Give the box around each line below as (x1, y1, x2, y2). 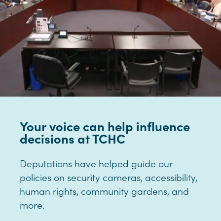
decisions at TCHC (20, 129, 125, 147)
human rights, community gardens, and (20, 184, 189, 197)
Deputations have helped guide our (20, 156, 172, 170)
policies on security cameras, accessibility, (20, 170, 197, 184)
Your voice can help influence (20, 116, 190, 135)
